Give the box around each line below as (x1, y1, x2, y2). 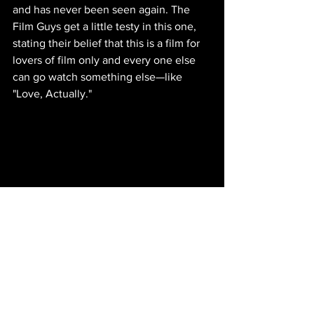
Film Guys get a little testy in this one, (13, 20, 199, 33)
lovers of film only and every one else (13, 54, 198, 67)
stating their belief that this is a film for (13, 37, 203, 50)
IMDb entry (85, 275, 139, 288)
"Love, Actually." (13, 88, 92, 100)
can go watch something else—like (13, 71, 185, 83)
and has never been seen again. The (13, 4, 193, 16)
